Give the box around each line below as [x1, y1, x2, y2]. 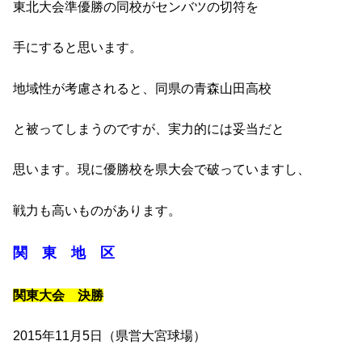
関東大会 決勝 [13, 288, 103, 302]
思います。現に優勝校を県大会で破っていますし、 [13, 162, 310, 177]
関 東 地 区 [13, 245, 115, 262]
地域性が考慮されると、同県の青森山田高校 [13, 81, 271, 95]
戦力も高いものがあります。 [13, 203, 181, 217]
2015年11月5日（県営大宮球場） [13, 329, 206, 343]
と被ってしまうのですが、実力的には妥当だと [13, 122, 284, 137]
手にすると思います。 [13, 40, 142, 55]
